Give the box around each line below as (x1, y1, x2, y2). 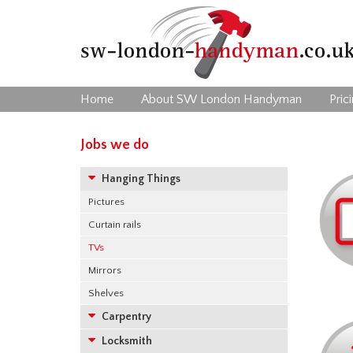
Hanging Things (99, 173, 180, 185)
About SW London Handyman (141, 92, 302, 106)
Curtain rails (88, 219, 141, 230)
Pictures (88, 196, 124, 207)
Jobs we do (80, 137, 149, 153)
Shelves (88, 288, 124, 299)
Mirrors (88, 265, 121, 276)
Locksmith (99, 335, 152, 347)
